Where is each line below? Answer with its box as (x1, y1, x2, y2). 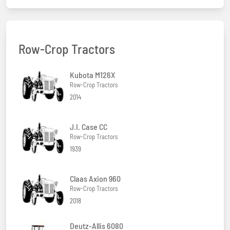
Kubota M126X (70, 70, 115, 80)
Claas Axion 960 (70, 173, 121, 183)
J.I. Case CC (70, 121, 107, 131)
